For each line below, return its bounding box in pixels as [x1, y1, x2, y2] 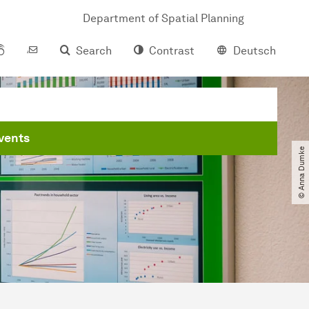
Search [76, 44, 112, 57]
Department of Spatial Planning [83, 12, 244, 25]
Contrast [149, 44, 195, 57]
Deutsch [233, 44, 276, 57]
